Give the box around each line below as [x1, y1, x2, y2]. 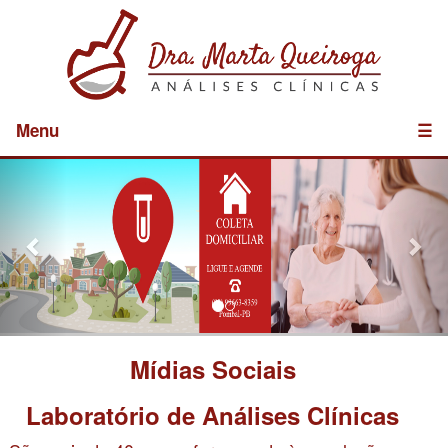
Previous [32, 154, 110, 183]
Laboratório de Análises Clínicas [26, 398, 400, 432]
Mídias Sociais [129, 352, 296, 386]
